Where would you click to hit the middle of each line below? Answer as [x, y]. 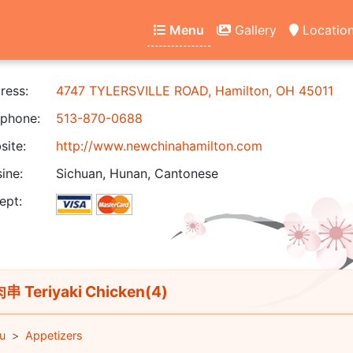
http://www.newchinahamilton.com [159, 146]
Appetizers [54, 335]
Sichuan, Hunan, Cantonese [137, 173]
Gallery [254, 30]
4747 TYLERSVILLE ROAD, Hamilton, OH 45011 [195, 91]
